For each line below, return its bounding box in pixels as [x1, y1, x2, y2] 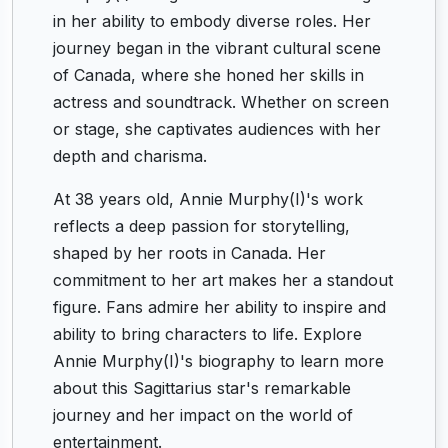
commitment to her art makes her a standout [53, 270, 393, 290]
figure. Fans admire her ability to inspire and [53, 297, 386, 317]
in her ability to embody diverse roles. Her [53, 11, 371, 31]
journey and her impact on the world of [53, 405, 353, 425]
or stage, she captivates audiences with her [53, 119, 381, 139]
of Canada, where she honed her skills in [53, 65, 364, 85]
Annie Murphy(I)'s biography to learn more [53, 351, 384, 371]
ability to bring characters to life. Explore [53, 324, 362, 344]
